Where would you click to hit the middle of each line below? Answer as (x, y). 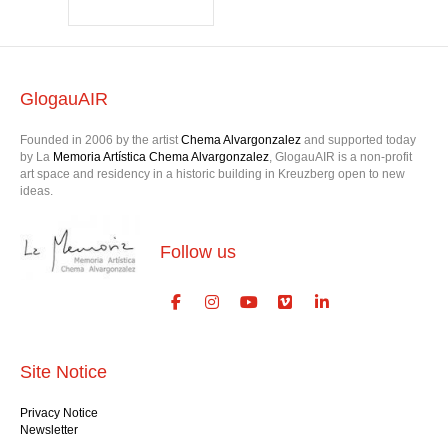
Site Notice (63, 398)
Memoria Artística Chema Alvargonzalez (161, 183)
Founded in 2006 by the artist (99, 166)
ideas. (36, 217)
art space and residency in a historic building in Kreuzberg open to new (212, 200)
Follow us (198, 278)
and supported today (360, 166)
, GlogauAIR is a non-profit (340, 183)
